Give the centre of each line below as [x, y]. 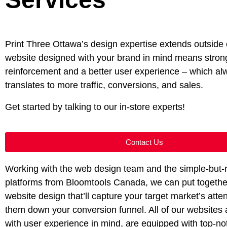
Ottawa [67, 44]
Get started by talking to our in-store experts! [95, 107]
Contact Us [144, 142]
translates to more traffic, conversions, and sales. [104, 85]
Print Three [29, 44]
